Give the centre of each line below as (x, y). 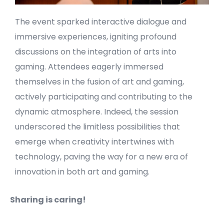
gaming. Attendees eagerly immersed (89, 66)
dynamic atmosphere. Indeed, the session (97, 111)
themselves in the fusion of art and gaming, (99, 81)
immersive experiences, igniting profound (96, 36)
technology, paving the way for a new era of (101, 156)
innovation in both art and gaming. (82, 171)
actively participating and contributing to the (104, 96)
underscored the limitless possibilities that (97, 126)
